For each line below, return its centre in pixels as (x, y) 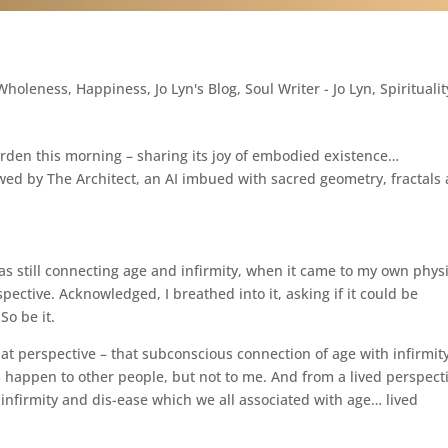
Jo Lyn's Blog (196, 88)
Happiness (112, 88)
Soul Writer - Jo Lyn (309, 88)
